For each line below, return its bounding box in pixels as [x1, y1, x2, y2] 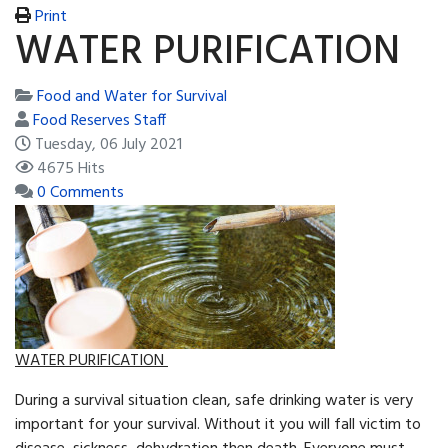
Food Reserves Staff [33, 108, 166, 135]
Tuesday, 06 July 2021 [35, 132, 182, 159]
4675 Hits [37, 156, 105, 183]
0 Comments [37, 180, 124, 207]
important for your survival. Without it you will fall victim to [15, 412, 421, 439]
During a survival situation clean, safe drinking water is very [15, 388, 413, 415]
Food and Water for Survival [37, 84, 227, 111]
